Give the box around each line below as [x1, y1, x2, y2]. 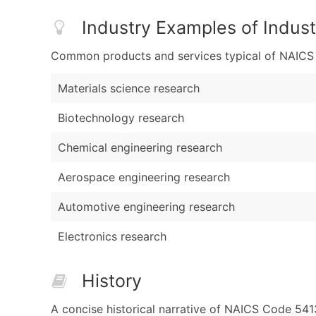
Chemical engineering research [58, 140, 222, 154]
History [82, 269, 142, 291]
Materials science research [58, 80, 200, 95]
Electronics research [58, 229, 166, 243]
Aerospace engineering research [58, 169, 230, 184]
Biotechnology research [58, 110, 184, 125]
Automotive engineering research [58, 199, 235, 214]
